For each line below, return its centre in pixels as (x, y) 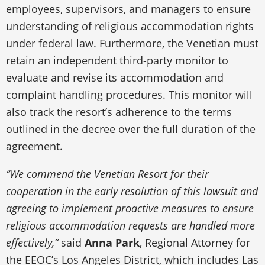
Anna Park (112, 242)
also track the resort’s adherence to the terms (119, 112)
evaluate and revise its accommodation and (115, 77)
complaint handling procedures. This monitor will (129, 94)
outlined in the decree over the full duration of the (131, 129)
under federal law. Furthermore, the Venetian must (132, 43)
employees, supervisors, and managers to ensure (128, 9)
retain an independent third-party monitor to (117, 60)
